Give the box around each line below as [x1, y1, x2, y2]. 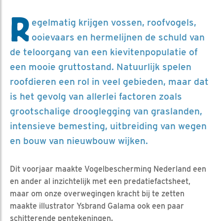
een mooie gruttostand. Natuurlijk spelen [10, 61, 191, 73]
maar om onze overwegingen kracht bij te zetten [10, 188, 184, 198]
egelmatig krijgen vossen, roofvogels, [32, 16, 196, 28]
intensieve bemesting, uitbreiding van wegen [10, 120, 207, 132]
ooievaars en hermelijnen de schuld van [32, 31, 205, 43]
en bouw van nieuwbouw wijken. [10, 135, 148, 147]
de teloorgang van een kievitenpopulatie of [10, 46, 198, 58]
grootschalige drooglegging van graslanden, [10, 105, 202, 117]
